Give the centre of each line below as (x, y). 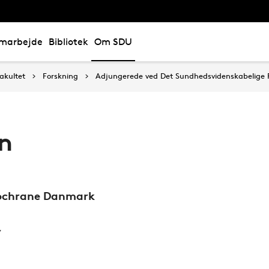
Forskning (60, 76)
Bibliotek (68, 42)
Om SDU (113, 42)
